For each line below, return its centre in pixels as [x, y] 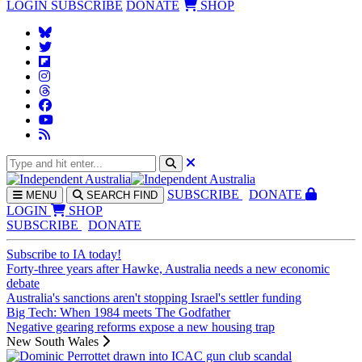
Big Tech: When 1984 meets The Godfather [118, 312]
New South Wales [54, 341]
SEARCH [108, 195]
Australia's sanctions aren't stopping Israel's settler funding [154, 298]
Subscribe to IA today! [64, 254]
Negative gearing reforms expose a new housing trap [141, 327]
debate [23, 283]
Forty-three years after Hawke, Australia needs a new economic [168, 269]
